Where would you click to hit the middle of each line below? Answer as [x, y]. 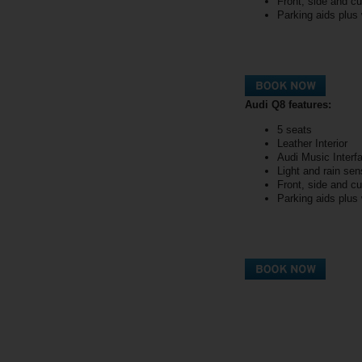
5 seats [295, 129]
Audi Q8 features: [288, 104]
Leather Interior [312, 143]
